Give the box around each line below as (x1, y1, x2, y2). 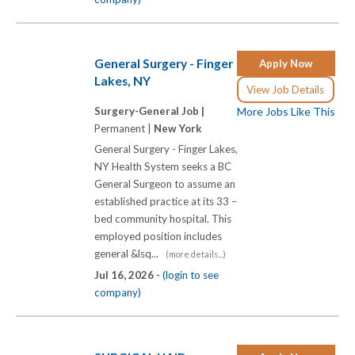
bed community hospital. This (94, 212, 231, 225)
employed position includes (94, 229, 222, 242)
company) (94, 285, 141, 299)
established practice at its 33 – (94, 194, 237, 208)
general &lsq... (94, 246, 166, 260)
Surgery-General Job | (94, 104, 204, 117)
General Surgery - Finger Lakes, (94, 142, 238, 155)
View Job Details (246, 83, 325, 97)
